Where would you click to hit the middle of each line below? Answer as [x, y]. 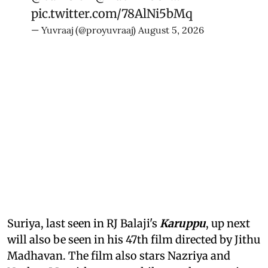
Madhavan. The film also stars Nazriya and [119, 255]
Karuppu [183, 223]
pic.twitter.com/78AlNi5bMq [112, 13]
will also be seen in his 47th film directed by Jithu [134, 239]
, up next [228, 223]
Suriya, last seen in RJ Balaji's [83, 223]
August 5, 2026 [171, 30]
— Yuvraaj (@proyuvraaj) [85, 30]
